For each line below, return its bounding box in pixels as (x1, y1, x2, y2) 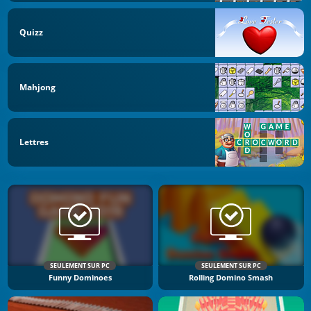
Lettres (19, 135, 49, 148)
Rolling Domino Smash (189, 273, 274, 283)
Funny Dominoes (48, 273, 112, 283)
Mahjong (19, 81, 56, 93)
